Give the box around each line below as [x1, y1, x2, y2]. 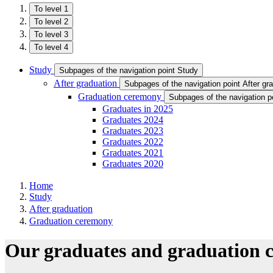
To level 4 [34, 43, 68, 52]
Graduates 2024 [102, 115, 163, 125]
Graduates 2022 [102, 136, 163, 147]
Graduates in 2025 [102, 104, 173, 114]
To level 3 [34, 30, 68, 39]
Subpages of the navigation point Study [59, 66, 198, 75]
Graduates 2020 [102, 158, 163, 169]
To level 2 [34, 17, 68, 26]
